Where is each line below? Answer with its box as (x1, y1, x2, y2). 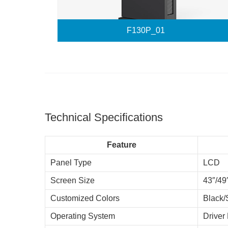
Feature (106, 140, 136, 149)
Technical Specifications (45, 110, 163, 124)
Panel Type (50, 158, 92, 167)
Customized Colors (50, 193, 120, 203)
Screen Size (50, 176, 95, 185)
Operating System (50, 211, 115, 220)
